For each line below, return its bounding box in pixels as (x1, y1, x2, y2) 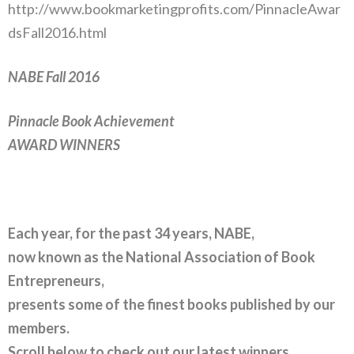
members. (8, 318, 70, 337)
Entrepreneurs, (8, 271, 104, 289)
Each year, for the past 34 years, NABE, (8, 224, 254, 242)
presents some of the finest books (8, 295, 228, 313)
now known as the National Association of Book (8, 247, 315, 265)
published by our (230, 295, 335, 313)
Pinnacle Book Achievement (8, 111, 174, 130)
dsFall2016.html (8, 23, 107, 41)
